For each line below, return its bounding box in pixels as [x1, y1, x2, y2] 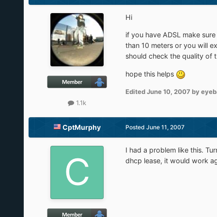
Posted [125, 124, 146, 131]
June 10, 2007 [146, 87, 190, 95]
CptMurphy [62, 123, 101, 132]
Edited [125, 87, 147, 95]
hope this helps [125, 69, 176, 78]
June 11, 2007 [146, 124, 185, 131]
